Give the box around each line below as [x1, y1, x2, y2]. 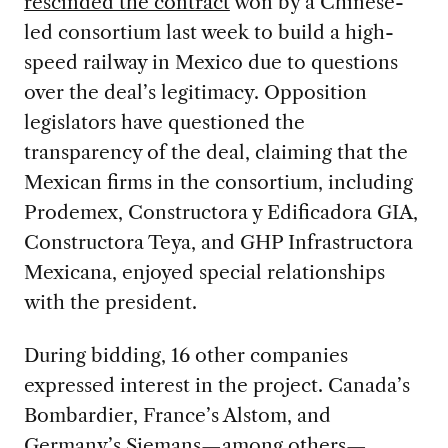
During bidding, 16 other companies [23, 343, 348, 368]
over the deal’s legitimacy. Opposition [23, 80, 367, 105]
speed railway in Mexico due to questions [23, 50, 398, 75]
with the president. [23, 290, 197, 315]
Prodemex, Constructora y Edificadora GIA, [23, 200, 418, 225]
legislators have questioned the [23, 110, 305, 135]
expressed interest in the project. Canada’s [23, 373, 410, 398]
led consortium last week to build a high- [23, 20, 394, 45]
